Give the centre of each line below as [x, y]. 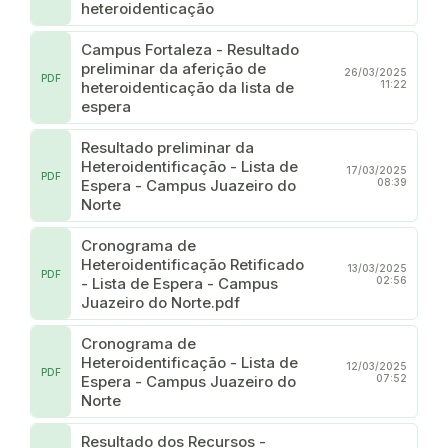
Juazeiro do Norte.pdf [160, 302]
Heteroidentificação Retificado [192, 264]
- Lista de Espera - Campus [179, 283]
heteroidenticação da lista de [187, 87]
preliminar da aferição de [173, 68]
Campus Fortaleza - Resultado [190, 49]
